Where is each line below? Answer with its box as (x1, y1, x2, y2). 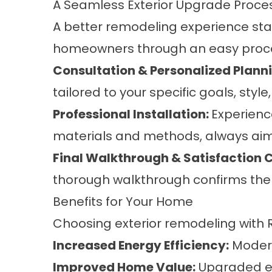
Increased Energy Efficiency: (53, 237, 229, 254)
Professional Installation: (53, 106, 211, 123)
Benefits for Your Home (53, 193, 193, 210)
